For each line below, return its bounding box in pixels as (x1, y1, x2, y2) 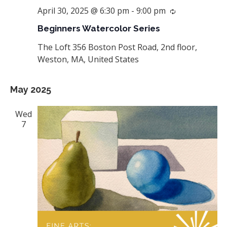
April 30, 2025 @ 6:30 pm (37, 5, 129, 17)
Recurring (175, 6, 213, 17)
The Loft (37, 42, 72, 53)
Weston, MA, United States (37, 54, 139, 65)
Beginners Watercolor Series (37, 23, 160, 34)
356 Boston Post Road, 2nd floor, (72, 42, 197, 53)
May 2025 (10, 84, 51, 95)
